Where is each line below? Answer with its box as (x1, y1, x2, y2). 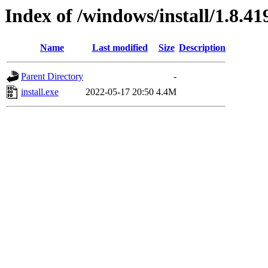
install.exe (21, 87, 59, 98)
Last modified (92, 42, 148, 53)
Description (179, 42, 226, 53)
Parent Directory (21, 71, 83, 82)
